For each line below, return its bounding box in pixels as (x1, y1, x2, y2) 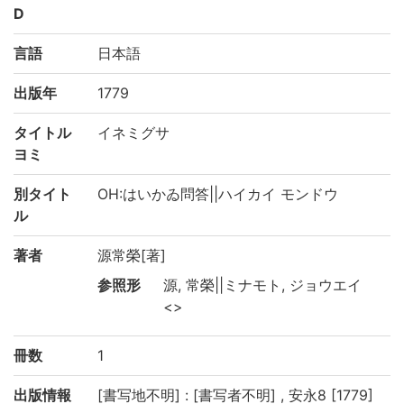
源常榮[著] (97, 246, 166, 265)
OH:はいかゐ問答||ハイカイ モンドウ (97, 185, 338, 204)
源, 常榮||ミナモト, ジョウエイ (163, 276, 362, 295)
